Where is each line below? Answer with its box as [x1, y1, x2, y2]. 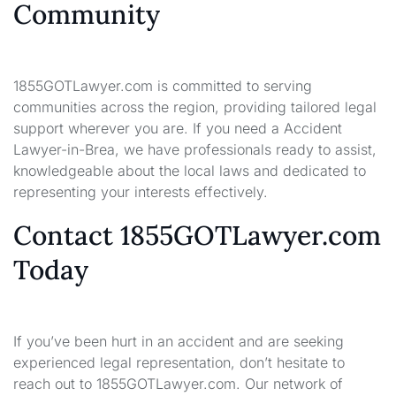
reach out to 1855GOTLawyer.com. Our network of [13, 375, 343, 393]
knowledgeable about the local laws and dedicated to [13, 162, 366, 180]
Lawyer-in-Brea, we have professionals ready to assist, [13, 141, 377, 159]
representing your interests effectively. [13, 183, 268, 202]
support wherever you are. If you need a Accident [13, 119, 342, 138]
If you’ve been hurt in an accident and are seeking [13, 332, 344, 351]
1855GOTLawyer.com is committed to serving [13, 77, 312, 95]
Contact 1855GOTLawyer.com [13, 218, 381, 253]
